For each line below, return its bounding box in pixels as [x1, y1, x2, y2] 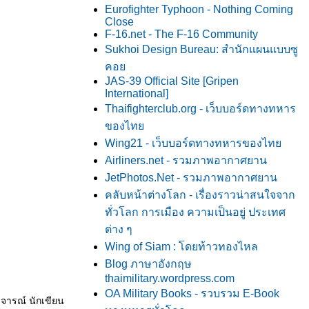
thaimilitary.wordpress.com [105, 272, 235, 284]
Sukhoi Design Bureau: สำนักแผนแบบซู [105, 43, 298, 55]
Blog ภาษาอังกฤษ [105, 258, 192, 270]
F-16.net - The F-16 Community [105, 28, 258, 40]
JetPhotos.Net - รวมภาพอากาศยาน [105, 172, 277, 183]
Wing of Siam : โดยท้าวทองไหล [105, 241, 258, 252]
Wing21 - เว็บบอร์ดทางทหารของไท [105, 137, 281, 149]
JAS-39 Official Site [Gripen [105, 75, 239, 87]
